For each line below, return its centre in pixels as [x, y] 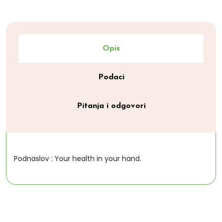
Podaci [111, 77]
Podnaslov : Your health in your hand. [78, 159]
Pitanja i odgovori [111, 106]
